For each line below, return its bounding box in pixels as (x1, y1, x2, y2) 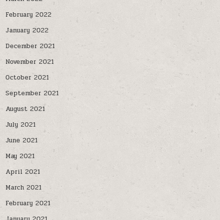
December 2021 (5, 41, 55, 51)
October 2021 (5, 73, 50, 82)
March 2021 (5, 183, 42, 192)
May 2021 (5, 151, 35, 161)
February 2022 (5, 10, 52, 20)
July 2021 (5, 120, 36, 130)
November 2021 (5, 57, 55, 67)
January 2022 (5, 26, 49, 35)
